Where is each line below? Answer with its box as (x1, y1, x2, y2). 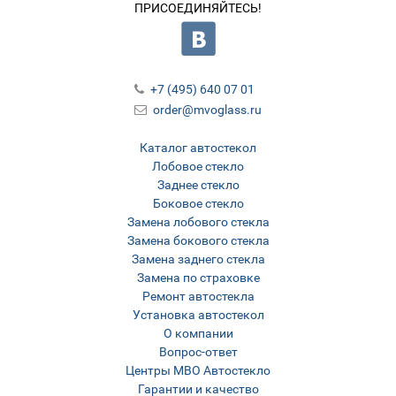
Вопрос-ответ (158, 345, 238, 360)
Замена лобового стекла (126, 215, 270, 230)
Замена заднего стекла (131, 252, 265, 267)
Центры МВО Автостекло (126, 363, 270, 378)
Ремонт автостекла (141, 289, 255, 304)
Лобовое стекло (152, 159, 244, 174)
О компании (163, 326, 233, 341)
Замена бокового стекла (126, 233, 270, 248)
